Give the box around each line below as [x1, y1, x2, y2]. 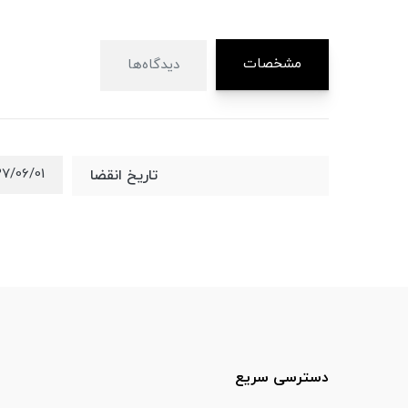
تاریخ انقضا [89, 166, 158, 187]
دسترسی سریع [235, 368, 329, 389]
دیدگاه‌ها [127, 56, 179, 76]
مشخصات [243, 55, 301, 75]
